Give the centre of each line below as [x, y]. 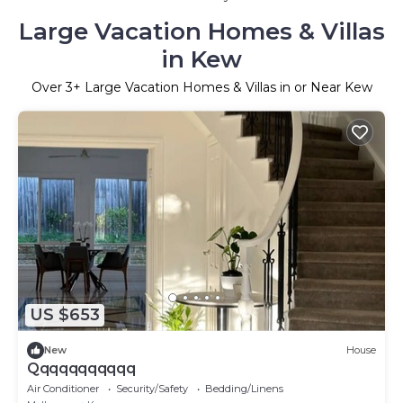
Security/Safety [152, 388]
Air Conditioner [63, 388]
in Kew [201, 60]
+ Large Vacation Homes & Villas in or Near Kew [222, 88]
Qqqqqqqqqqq [81, 368]
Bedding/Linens [244, 388]
